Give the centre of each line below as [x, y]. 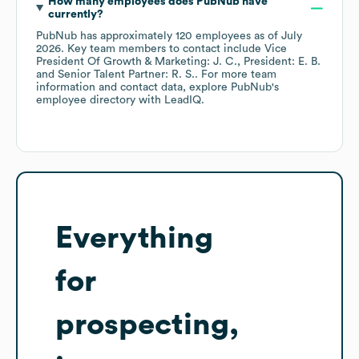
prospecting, [147, 325]
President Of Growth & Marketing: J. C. [137, 62]
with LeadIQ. [170, 101]
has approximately [126, 36]
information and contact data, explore [133, 88]
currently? [75, 15]
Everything [134, 238]
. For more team [236, 75]
